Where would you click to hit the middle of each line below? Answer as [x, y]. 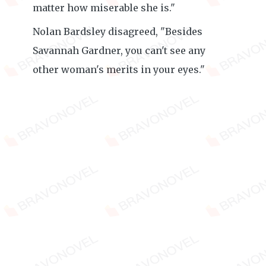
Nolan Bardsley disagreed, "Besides [118, 31]
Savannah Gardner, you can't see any [119, 50]
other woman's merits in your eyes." [119, 69]
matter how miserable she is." [104, 8]
